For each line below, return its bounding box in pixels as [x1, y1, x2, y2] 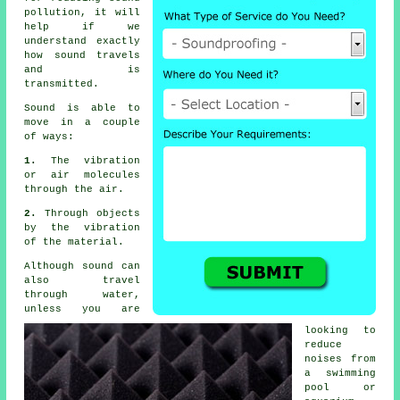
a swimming [304, 368, 376, 379]
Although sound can [24, 261, 140, 272]
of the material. [24, 237, 125, 248]
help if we [24, 21, 140, 33]
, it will [80, 7, 140, 19]
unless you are [24, 304, 140, 315]
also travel [24, 275, 140, 287]
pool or [304, 382, 376, 394]
